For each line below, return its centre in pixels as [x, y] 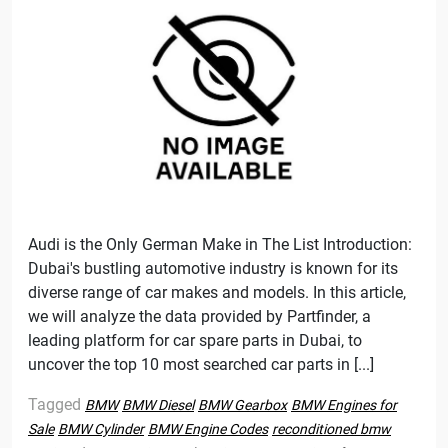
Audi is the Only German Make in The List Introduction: [220, 245]
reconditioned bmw [331, 429]
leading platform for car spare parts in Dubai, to [195, 341]
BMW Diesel [158, 405]
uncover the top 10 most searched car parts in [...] [201, 365]
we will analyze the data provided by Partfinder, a [199, 317]
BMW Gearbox [242, 405]
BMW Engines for [344, 405]
